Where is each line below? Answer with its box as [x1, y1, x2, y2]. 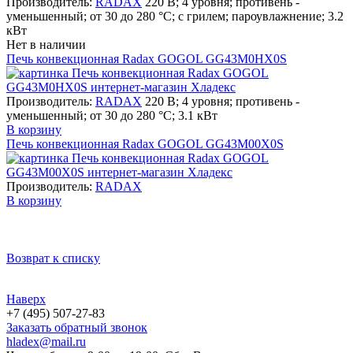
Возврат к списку [6, 251, 100, 266]
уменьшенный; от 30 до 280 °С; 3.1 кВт [6, 108, 217, 122]
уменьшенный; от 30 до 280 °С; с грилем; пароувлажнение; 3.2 [6, 9, 344, 23]
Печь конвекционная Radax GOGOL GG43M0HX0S [6, 51, 287, 65]
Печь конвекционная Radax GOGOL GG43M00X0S [6, 136, 284, 150]
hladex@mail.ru [6, 335, 86, 349]
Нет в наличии [6, 37, 86, 51]
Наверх [6, 292, 46, 307]
